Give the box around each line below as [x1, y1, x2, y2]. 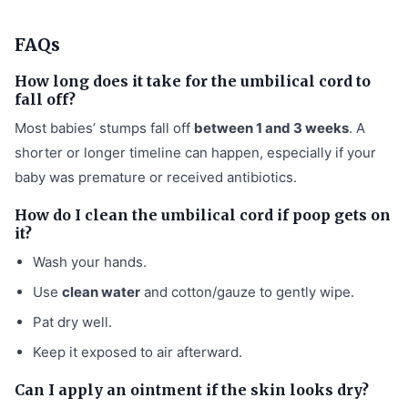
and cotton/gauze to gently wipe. [140, 282, 354, 301]
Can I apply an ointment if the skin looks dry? [15, 380, 369, 399]
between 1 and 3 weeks [194, 118, 349, 137]
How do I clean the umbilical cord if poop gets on [15, 205, 391, 224]
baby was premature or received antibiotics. [15, 168, 297, 186]
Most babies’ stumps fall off [15, 118, 194, 137]
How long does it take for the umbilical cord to [15, 71, 371, 90]
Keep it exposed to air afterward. [33, 342, 242, 361]
